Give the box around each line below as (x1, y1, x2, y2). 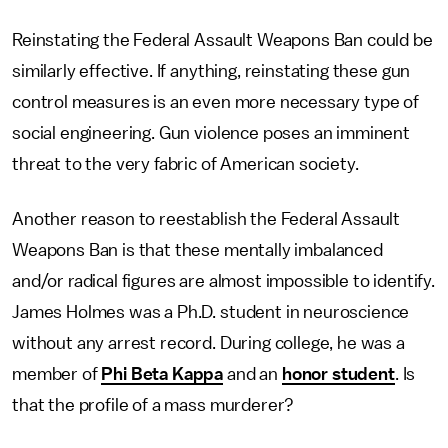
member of (12, 365, 102, 383)
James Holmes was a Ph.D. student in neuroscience (12, 303, 410, 321)
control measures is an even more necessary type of (12, 93, 419, 111)
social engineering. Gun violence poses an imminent (12, 124, 410, 142)
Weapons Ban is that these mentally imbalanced (12, 241, 383, 259)
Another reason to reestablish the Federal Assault (12, 210, 401, 228)
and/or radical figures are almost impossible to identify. (12, 272, 435, 290)
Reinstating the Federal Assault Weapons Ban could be (12, 31, 433, 49)
